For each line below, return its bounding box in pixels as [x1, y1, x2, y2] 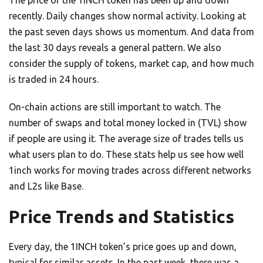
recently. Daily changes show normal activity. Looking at [9, 10, 246, 21]
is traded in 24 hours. [9, 73, 99, 85]
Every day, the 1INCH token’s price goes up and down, [9, 241, 237, 252]
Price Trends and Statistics [9, 206, 234, 227]
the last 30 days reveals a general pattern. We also [9, 42, 221, 53]
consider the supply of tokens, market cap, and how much [9, 58, 254, 69]
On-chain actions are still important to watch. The [9, 101, 221, 112]
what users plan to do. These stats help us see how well [9, 149, 244, 160]
